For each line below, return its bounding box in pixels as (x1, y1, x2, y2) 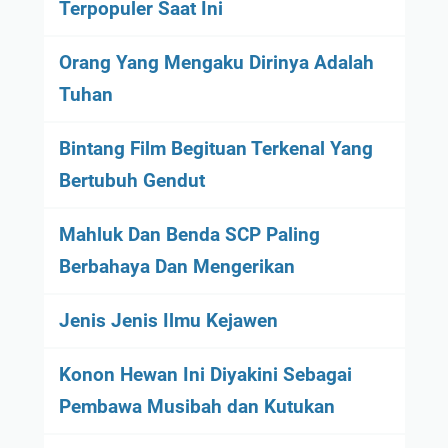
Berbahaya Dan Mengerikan (58, 254, 295, 278)
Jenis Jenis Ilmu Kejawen (58, 308, 278, 332)
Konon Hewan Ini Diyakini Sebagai (58, 362, 352, 386)
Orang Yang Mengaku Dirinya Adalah (58, 50, 374, 74)
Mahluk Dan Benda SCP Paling (58, 222, 320, 246)
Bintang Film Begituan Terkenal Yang (58, 136, 373, 160)
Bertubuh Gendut (58, 168, 205, 192)
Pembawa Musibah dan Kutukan (58, 394, 335, 418)
